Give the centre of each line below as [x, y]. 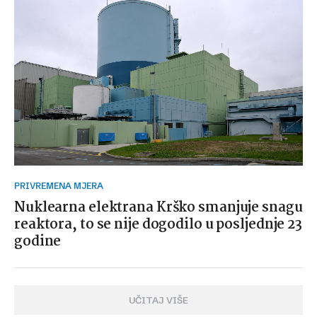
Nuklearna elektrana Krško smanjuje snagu [158, 208]
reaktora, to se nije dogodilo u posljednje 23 [158, 225]
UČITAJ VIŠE [158, 300]
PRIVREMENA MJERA [62, 186]
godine [38, 242]
